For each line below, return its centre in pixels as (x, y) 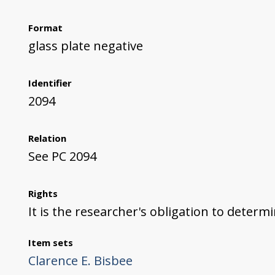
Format (45, 27)
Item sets (50, 242)
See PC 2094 (62, 156)
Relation (47, 138)
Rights (43, 193)
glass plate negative (85, 45)
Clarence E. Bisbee (80, 260)
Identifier (50, 83)
